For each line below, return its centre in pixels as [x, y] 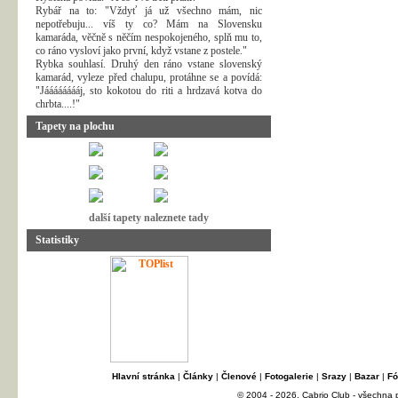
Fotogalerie [289, 376]
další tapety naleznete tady [149, 218]
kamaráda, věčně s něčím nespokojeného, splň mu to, [149, 37]
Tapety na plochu [75, 126]
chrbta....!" [58, 104]
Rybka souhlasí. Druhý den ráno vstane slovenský [149, 64]
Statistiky [57, 240]
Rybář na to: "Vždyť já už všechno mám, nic [149, 11]
